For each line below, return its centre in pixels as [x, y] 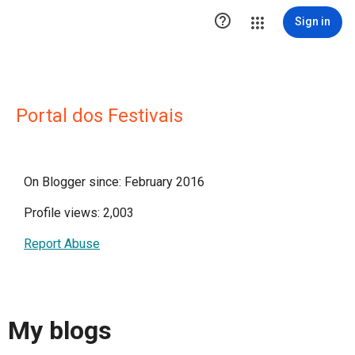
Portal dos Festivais [99, 116]
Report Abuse [62, 244]
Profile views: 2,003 [79, 213]
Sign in [313, 21]
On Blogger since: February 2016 [114, 182]
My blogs [60, 331]
